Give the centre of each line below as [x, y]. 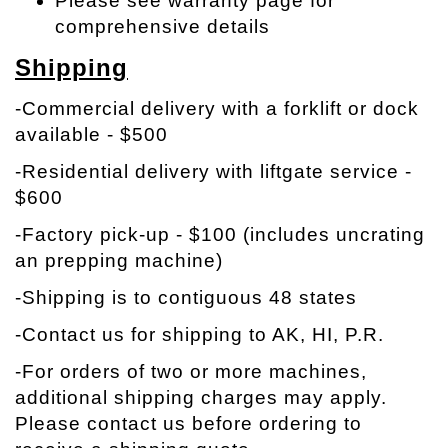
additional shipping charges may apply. [201, 398]
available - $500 [91, 135]
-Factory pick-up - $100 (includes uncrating [220, 235]
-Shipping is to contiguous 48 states [186, 298]
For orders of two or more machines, [194, 372]
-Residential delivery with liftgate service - [213, 172]
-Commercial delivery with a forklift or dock [217, 109]
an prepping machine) [119, 261]
